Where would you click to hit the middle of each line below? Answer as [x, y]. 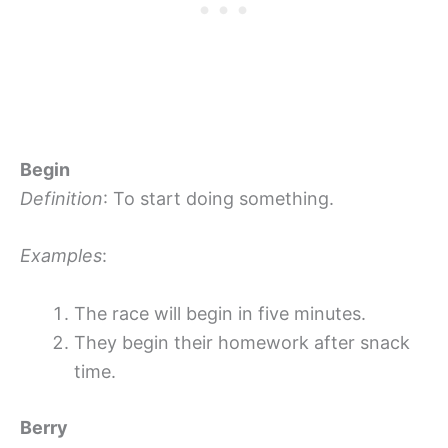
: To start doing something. [218, 198]
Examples [61, 256]
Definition [61, 198]
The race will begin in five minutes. [220, 314]
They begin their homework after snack [242, 343]
